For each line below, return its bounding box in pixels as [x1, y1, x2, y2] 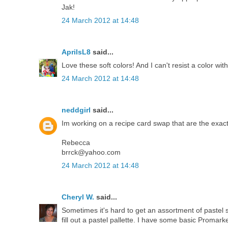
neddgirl [62, 106, 91, 115]
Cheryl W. [62, 193, 94, 202]
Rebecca [62, 138, 90, 147]
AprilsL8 [62, 48, 91, 56]
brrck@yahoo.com [62, 148, 121, 157]
